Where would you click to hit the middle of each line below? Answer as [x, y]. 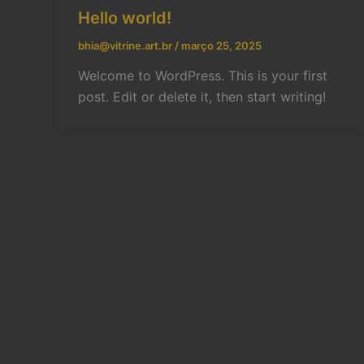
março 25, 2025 [221, 45]
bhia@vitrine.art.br [126, 45]
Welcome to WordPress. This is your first [203, 76]
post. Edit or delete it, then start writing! [202, 97]
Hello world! [125, 17]
